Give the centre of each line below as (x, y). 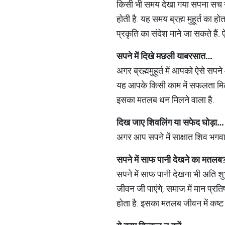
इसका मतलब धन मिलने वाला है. (165, 100)
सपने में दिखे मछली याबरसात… (164, 56)
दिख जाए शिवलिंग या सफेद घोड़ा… (170, 122)
